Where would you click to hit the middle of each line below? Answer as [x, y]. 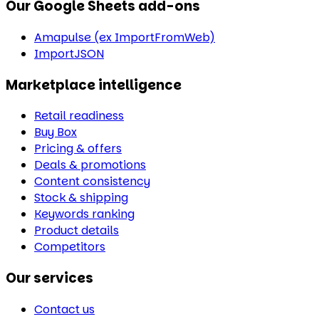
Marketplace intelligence [94, 85]
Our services [49, 278]
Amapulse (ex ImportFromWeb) [125, 37]
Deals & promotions [90, 165]
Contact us [64, 309]
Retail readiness [79, 116]
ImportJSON [69, 53]
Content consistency [92, 182]
